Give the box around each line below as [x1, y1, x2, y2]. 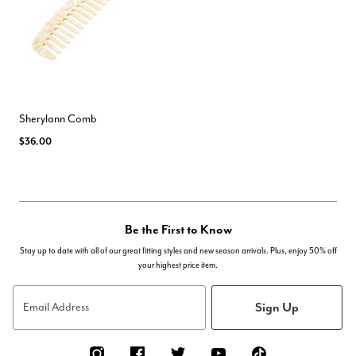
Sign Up [254, 299, 299, 315]
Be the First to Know [124, 220, 232, 237]
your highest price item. [138, 259, 218, 270]
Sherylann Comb [19, 110, 97, 126]
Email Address [23, 299, 89, 314]
